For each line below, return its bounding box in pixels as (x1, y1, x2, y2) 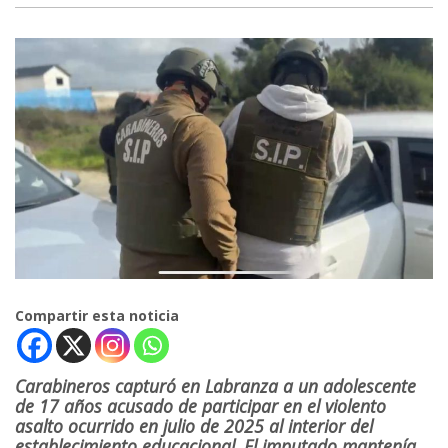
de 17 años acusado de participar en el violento (15, 394, 386, 419)
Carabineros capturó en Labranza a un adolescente (15, 374, 416, 399)
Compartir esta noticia (15, 306, 179, 326)
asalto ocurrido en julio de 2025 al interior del (15, 414, 373, 439)
